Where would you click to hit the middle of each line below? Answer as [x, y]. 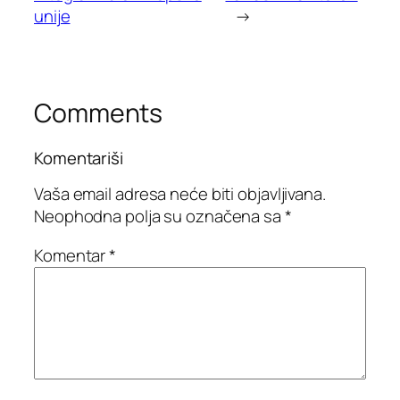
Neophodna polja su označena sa [159, 217]
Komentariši [79, 158]
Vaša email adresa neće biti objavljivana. [180, 194]
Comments [99, 113]
